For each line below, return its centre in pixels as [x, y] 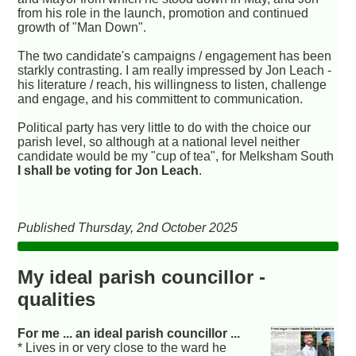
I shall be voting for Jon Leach [108, 170]
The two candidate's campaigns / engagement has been [175, 56]
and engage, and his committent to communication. [161, 99]
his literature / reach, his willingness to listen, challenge [172, 84]
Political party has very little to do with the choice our [164, 127]
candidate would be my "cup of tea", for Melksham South [176, 156]
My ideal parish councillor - [142, 277]
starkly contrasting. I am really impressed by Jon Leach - [175, 70]
